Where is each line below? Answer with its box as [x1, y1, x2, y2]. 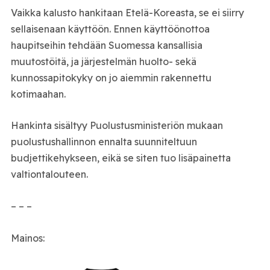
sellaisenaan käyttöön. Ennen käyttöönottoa [10, 22, 210, 35]
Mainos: [10, 231, 45, 244]
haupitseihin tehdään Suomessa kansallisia [10, 39, 202, 51]
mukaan [184, 119, 223, 132]
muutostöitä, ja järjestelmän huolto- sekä [10, 55, 196, 67]
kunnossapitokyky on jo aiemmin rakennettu [10, 71, 212, 84]
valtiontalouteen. [10, 168, 88, 181]
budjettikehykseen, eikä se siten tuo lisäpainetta [10, 152, 231, 165]
